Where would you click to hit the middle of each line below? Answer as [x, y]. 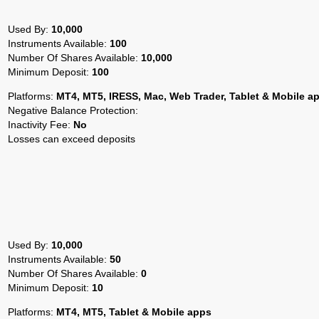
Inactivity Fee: [41, 124]
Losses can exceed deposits [72, 138]
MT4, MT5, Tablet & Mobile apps [134, 312]
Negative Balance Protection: [73, 110]
